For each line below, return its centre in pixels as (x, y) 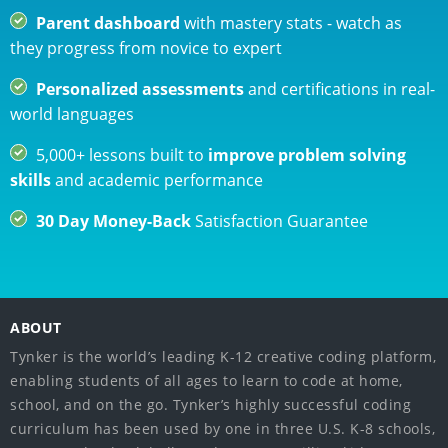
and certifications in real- (339, 88)
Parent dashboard (108, 22)
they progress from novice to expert (146, 47)
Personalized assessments (140, 88)
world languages (72, 113)
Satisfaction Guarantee (279, 220)
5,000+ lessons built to (122, 154)
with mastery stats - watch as (291, 22)
